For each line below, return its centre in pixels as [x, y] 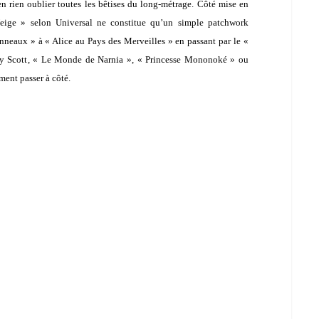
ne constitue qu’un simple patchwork [170, 22]
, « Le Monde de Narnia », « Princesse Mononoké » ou [138, 59]
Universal [74, 22]
